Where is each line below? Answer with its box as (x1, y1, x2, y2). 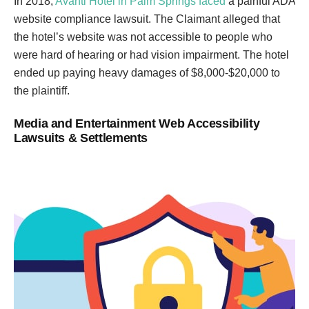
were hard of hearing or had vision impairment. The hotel (14, 49, 289, 61)
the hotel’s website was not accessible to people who (14, 31, 272, 43)
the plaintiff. (14, 85, 70, 97)
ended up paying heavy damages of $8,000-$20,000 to (14, 67, 280, 79)
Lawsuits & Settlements (14, 131, 148, 145)
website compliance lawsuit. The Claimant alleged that (14, 13, 280, 25)
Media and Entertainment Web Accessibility (14, 117, 260, 130)
